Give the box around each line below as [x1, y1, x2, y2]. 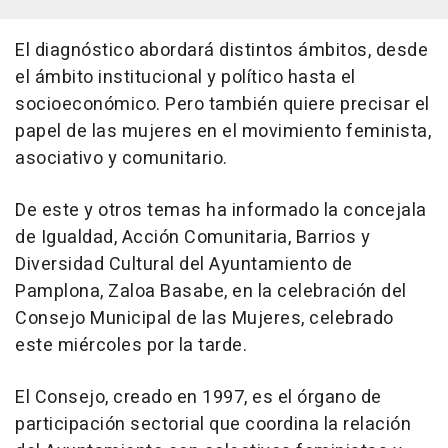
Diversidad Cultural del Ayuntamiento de [15, 251, 353, 279]
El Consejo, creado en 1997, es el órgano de [15, 384, 382, 412]
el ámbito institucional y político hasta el [15, 64, 356, 92]
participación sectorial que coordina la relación [15, 411, 411, 439]
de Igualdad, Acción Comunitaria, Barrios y [15, 224, 370, 252]
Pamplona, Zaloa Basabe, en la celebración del [15, 278, 407, 306]
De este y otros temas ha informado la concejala [15, 197, 427, 225]
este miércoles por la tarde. [15, 332, 247, 360]
